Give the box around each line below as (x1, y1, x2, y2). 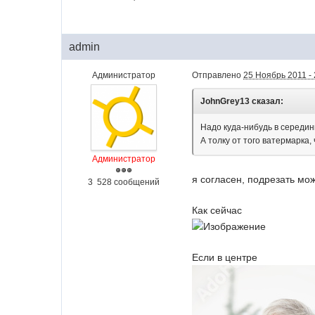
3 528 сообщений (87, 177, 160, 187)
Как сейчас (192, 205, 243, 216)
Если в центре (192, 252, 258, 264)
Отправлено (192, 70, 244, 80)
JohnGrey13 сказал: (200, 96, 284, 106)
